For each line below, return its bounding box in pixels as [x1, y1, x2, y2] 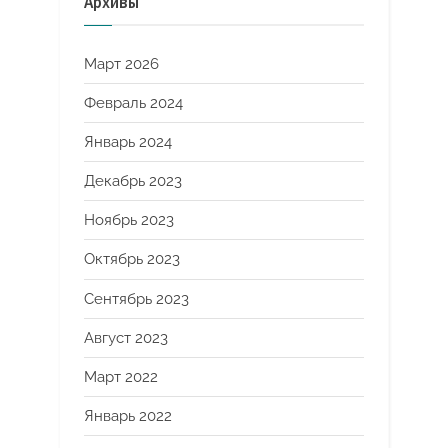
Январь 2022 [84, 407, 172, 426]
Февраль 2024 [84, 93, 183, 112]
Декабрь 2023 [84, 172, 182, 191]
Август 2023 [84, 328, 168, 347]
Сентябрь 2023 [84, 289, 189, 308]
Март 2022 [84, 367, 158, 386]
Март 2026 [84, 54, 159, 73]
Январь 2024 [84, 132, 172, 151]
